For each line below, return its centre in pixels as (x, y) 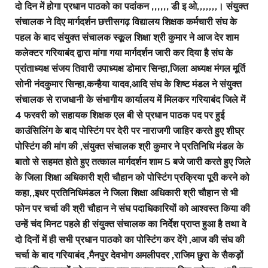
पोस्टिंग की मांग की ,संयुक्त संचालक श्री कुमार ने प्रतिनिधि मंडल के (129, 146)
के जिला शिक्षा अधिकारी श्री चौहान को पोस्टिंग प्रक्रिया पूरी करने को (132, 177)
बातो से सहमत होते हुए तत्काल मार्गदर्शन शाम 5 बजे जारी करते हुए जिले (133, 162)
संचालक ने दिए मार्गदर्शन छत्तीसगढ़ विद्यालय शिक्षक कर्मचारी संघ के (126, 22)
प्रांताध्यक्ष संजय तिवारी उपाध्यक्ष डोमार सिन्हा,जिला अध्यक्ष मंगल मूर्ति (130, 68)
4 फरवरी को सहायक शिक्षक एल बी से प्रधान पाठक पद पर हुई (120, 115)
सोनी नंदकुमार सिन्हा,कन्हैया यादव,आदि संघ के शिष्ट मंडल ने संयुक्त (128, 84)
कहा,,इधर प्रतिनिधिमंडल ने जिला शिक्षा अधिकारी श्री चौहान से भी (127, 193)
